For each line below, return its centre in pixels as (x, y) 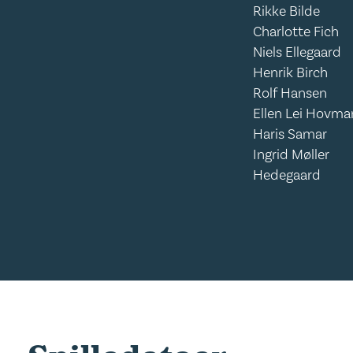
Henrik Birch (291, 73)
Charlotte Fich (296, 32)
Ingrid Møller (292, 155)
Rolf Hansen (290, 93)
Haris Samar (290, 134)
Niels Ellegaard (297, 52)
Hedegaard (287, 175)
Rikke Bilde (287, 11)
